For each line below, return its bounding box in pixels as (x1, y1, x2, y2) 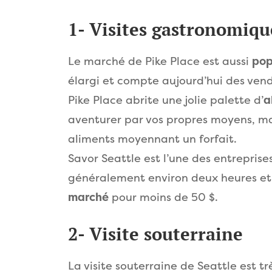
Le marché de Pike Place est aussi (68, 54, 252, 68)
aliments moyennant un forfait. (68, 132, 237, 146)
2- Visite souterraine (68, 222, 243, 245)
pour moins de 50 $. (109, 190, 218, 204)
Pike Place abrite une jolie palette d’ (68, 93, 263, 107)
